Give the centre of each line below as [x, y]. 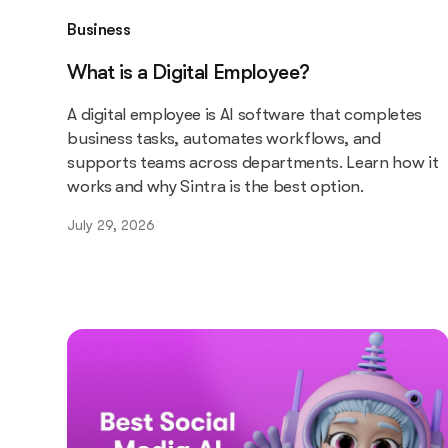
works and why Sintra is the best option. [215, 186]
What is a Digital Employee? [188, 71]
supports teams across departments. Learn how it [253, 162]
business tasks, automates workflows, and [224, 138]
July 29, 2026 [111, 224]
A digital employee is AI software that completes [244, 114]
